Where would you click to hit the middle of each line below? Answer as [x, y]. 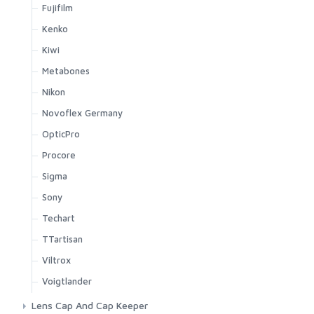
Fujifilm [57, 8]
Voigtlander [67, 281]
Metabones [66, 71]
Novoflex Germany [82, 113]
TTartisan [62, 239]
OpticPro [61, 134]
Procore [59, 155]
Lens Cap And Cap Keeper [90, 306]
